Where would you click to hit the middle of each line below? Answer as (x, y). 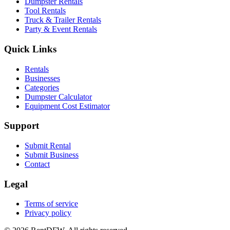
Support (22, 126)
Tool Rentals (45, 11)
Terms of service (51, 204)
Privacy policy (48, 213)
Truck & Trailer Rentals (63, 20)
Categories (42, 87)
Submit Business (52, 155)
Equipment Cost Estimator (67, 106)
